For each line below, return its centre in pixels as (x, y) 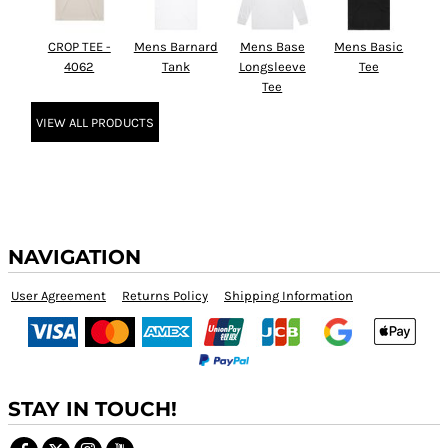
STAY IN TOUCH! (92, 409)
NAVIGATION (74, 257)
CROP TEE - (79, 47)
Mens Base (272, 47)
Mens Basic (369, 47)
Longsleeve (272, 67)
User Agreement (58, 296)
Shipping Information (288, 296)
